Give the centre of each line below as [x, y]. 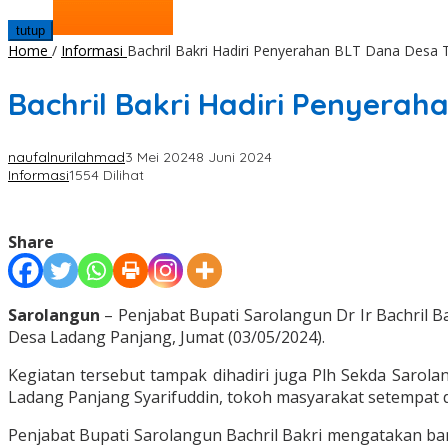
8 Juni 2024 [234, 157]
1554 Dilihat [106, 175]
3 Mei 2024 [160, 157]
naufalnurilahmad [66, 157]
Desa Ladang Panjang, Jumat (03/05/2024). [166, 337]
